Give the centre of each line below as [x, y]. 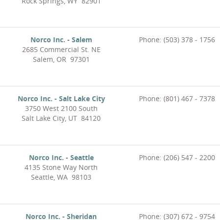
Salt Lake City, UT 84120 [61, 118]
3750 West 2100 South [61, 109]
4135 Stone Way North [61, 167]
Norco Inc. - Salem [61, 40]
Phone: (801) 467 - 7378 [177, 99]
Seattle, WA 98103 [61, 177]
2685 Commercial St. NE [61, 50]
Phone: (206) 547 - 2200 [177, 158]
